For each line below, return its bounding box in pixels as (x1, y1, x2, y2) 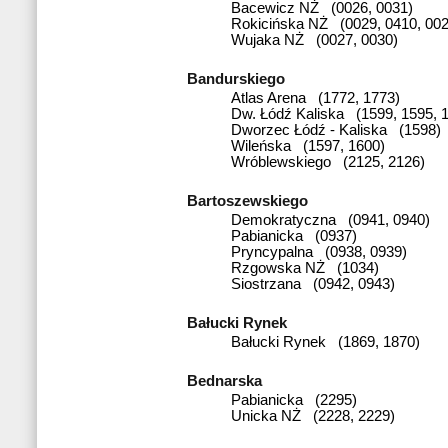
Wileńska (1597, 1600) (231, 137, 385, 154)
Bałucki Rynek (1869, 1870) (231, 333, 420, 350)
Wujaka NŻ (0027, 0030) (231, 31, 398, 48)
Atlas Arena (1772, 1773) (231, 89, 400, 106)
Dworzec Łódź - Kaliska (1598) (231, 121, 441, 138)
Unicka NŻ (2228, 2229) (231, 407, 395, 424)
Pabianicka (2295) (231, 391, 357, 408)
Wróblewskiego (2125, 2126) (231, 153, 425, 170)
